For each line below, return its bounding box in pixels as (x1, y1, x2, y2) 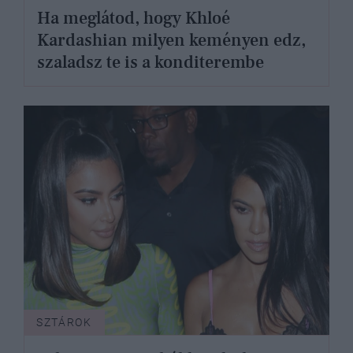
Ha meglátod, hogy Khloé (37, 7, 230, 30)
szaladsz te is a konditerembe (37, 51, 264, 74)
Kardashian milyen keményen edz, (37, 29, 306, 52)
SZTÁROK (36, 316, 92, 329)
